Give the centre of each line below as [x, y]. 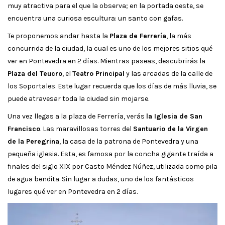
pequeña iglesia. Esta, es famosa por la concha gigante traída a [110, 154]
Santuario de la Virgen [171, 129]
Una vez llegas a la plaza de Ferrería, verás [77, 116]
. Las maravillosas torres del [87, 129]
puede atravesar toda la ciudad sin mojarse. [78, 98]
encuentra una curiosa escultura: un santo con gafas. [95, 18]
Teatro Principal [98, 73]
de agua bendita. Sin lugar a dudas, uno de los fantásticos [101, 179]
